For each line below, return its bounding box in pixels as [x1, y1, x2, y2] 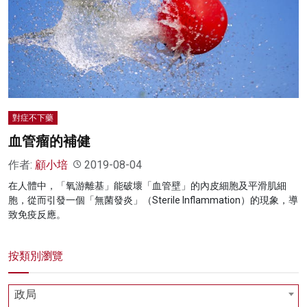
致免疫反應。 [8, 208, 66, 220]
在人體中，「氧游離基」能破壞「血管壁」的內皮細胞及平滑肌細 [8, 180, 286, 191]
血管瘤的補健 [8, 132, 90, 149]
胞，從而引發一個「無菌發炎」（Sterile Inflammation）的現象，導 [8, 194, 298, 206]
